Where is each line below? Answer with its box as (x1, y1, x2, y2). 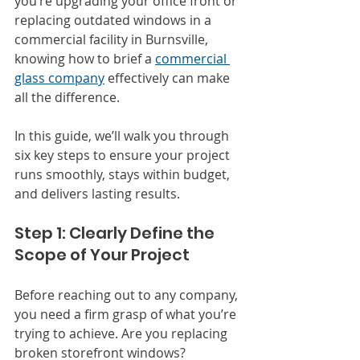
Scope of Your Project (14, 243, 190, 267)
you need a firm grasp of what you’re (14, 305, 239, 324)
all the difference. (14, 88, 120, 107)
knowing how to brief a (14, 50, 155, 68)
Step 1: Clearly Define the (14, 222, 218, 245)
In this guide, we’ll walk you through (14, 127, 232, 145)
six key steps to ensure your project (14, 146, 233, 165)
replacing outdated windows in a (14, 11, 215, 30)
